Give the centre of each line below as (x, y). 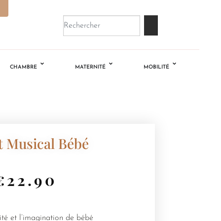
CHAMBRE (24, 68)
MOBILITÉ (157, 68)
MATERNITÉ (91, 68)
